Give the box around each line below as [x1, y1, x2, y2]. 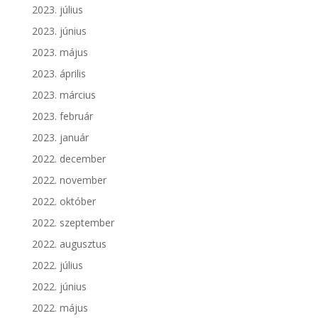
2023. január [31, 130, 89, 144]
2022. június [31, 279, 87, 293]
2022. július [31, 258, 83, 272]
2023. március [31, 87, 96, 102]
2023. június [31, 23, 87, 38]
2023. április [31, 66, 86, 80]
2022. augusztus [31, 236, 106, 251]
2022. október [31, 194, 96, 208]
